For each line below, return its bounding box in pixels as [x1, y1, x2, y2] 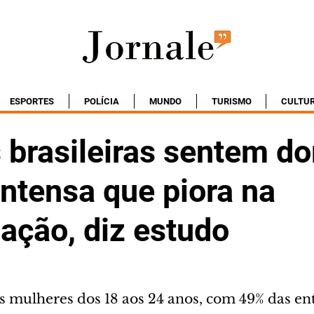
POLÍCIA [84, 96, 119, 107]
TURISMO [211, 96, 252, 107]
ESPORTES [10, 96, 54, 107]
